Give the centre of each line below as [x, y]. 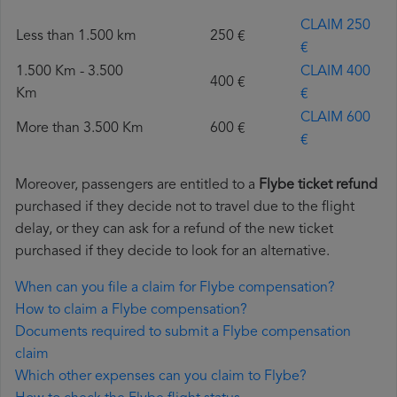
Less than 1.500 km [76, 37]
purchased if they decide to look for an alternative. [172, 252]
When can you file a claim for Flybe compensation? [175, 288]
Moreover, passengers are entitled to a [137, 186]
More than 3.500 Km [80, 129]
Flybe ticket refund [318, 186]
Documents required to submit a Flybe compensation [183, 333]
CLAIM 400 [335, 72]
